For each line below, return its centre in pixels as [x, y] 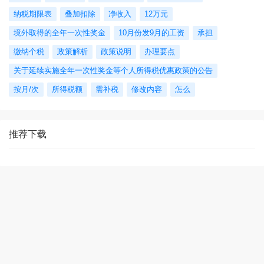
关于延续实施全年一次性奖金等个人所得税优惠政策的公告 [113, 70]
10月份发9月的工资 [151, 32]
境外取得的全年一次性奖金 [60, 32]
